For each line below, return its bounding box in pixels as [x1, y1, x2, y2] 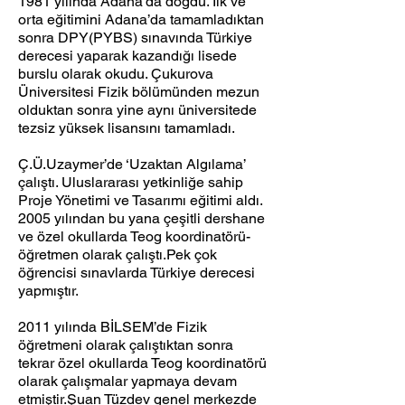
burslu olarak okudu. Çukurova [18, 65, 213, 82]
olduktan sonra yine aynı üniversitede [18, 101, 257, 118]
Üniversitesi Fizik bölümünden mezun [18, 83, 259, 100]
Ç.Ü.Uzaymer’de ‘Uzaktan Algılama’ [18, 155, 246, 173]
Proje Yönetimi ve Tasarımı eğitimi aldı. [18, 192, 262, 209]
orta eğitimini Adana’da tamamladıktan [18, 11, 264, 28]
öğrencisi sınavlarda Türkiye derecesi [18, 264, 255, 281]
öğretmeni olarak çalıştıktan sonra [18, 336, 233, 353]
